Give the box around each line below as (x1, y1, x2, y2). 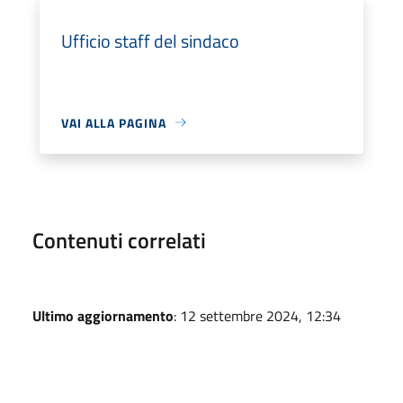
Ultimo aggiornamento (32, 304, 174, 327)
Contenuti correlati (32, 223, 206, 256)
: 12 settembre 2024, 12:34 (174, 304, 341, 327)
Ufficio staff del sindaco (61, 26, 239, 55)
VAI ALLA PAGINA (61, 112, 166, 132)
